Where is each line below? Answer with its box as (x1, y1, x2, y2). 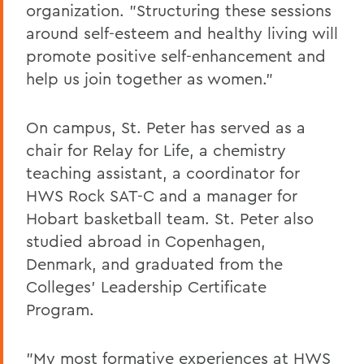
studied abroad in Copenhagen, (26, 230, 266, 251)
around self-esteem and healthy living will (26, 22, 338, 43)
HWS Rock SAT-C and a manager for (26, 184, 297, 206)
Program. (26, 298, 94, 319)
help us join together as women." (26, 67, 273, 89)
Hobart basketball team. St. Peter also (26, 207, 314, 228)
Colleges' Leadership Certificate (26, 275, 266, 297)
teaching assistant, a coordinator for (26, 162, 300, 183)
